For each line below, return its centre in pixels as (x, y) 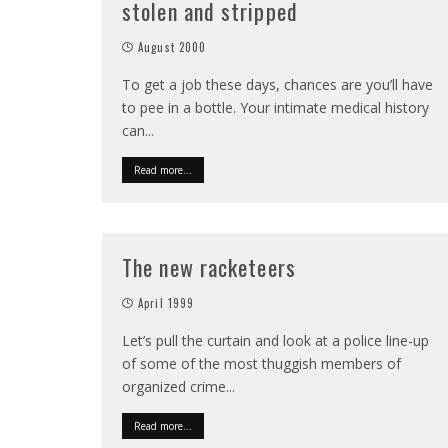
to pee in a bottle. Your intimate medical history (275, 107)
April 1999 (166, 303)
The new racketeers (209, 267)
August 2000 (172, 47)
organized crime (174, 386)
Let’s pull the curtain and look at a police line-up (275, 340)
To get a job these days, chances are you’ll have (277, 84)
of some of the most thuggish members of (261, 363)
